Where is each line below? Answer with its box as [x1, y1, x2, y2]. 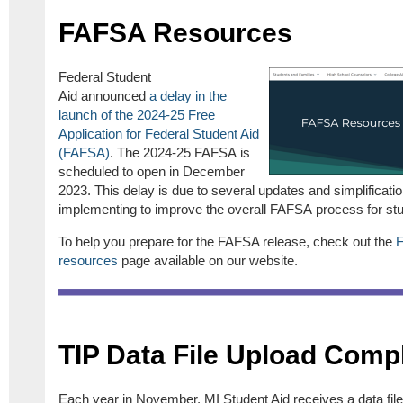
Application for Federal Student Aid [58, 126, 259, 142]
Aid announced [58, 88, 149, 104]
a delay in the [149, 88, 227, 104]
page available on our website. [118, 253, 301, 269]
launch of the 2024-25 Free [58, 107, 215, 123]
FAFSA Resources [58, 18, 292, 49]
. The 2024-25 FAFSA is [110, 145, 250, 161]
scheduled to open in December [58, 164, 245, 180]
